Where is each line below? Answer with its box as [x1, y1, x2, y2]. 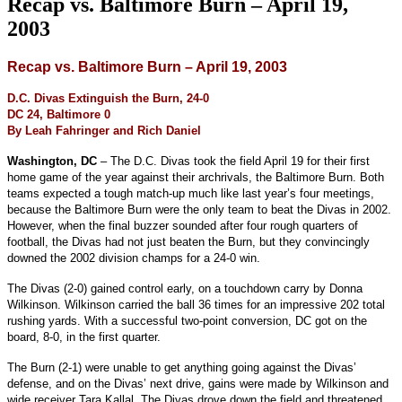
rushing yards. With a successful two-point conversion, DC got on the [7, 313, 367, 328]
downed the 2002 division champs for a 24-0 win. [7, 250, 260, 265]
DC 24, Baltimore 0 [7, 107, 110, 121]
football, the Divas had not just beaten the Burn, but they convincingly [7, 234, 370, 249]
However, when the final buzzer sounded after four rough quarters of [7, 218, 358, 232]
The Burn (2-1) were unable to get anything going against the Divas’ [7, 360, 356, 374]
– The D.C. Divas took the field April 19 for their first [97, 153, 370, 168]
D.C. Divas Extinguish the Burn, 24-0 [7, 91, 209, 105]
